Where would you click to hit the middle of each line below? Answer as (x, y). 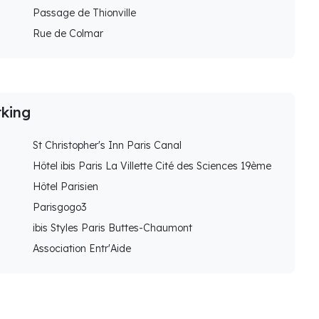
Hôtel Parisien (66, 187)
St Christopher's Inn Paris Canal (107, 146)
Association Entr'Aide (82, 249)
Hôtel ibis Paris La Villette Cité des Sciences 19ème (152, 166)
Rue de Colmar (68, 34)
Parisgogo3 (59, 208)
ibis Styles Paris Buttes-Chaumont (113, 228)
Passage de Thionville (84, 13)
